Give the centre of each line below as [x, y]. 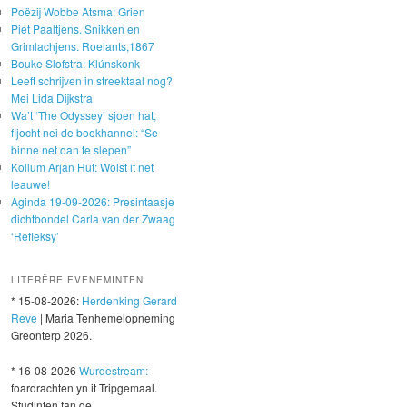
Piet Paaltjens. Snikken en [75, 28]
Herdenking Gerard [129, 301]
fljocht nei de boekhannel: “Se [84, 132]
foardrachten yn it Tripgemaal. [84, 387]
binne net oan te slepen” [71, 149]
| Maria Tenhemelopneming [108, 318]
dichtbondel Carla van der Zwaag [93, 218]
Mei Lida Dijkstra [52, 97]
